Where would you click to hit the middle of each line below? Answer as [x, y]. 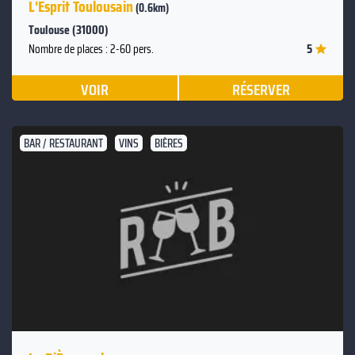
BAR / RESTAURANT [63, 143]
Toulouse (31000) [69, 29]
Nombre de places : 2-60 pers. [91, 49]
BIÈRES [169, 143]
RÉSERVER [261, 89]
